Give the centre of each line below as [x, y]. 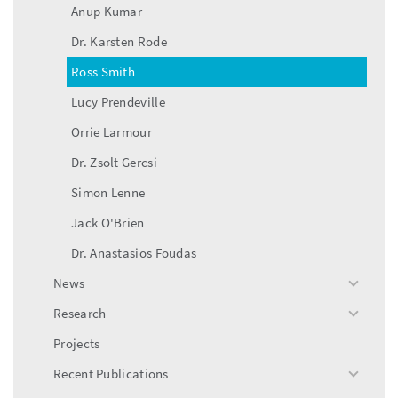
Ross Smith [103, 71]
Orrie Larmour [111, 131]
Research [80, 313]
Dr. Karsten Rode [119, 41]
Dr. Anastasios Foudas [134, 252]
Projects [77, 343]
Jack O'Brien [108, 222]
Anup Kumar [107, 11]
